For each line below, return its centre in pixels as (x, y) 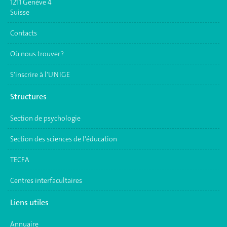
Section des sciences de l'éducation (64, 139)
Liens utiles (29, 202)
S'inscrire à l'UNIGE (40, 74)
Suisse (20, 12)
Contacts (24, 33)
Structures (28, 96)
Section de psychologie (45, 118)
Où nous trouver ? (37, 54)
